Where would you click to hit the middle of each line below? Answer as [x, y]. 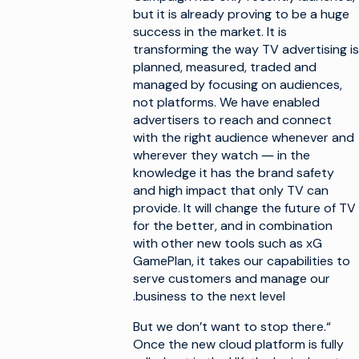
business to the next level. [210, 296]
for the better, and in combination [233, 226]
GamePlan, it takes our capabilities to [242, 261]
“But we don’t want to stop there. [230, 327]
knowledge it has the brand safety [234, 173]
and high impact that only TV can [231, 190]
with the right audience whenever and [244, 137]
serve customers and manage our [232, 278]
